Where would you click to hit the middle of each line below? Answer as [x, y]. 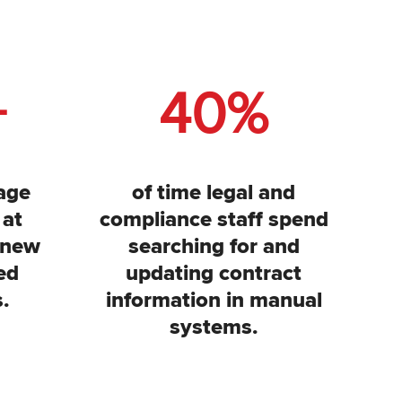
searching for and [214, 246]
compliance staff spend [214, 219]
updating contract [214, 273]
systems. [214, 327]
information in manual [214, 300]
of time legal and [214, 192]
